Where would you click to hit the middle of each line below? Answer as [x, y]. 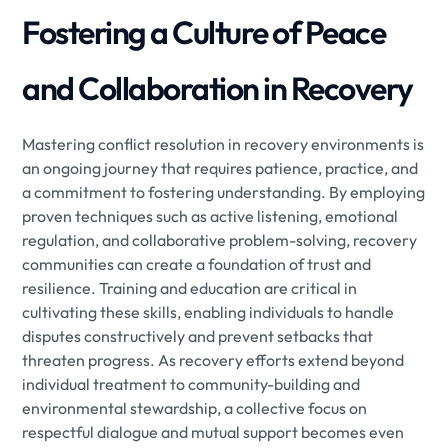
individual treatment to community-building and [191, 383]
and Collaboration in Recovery [217, 87]
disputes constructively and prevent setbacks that [198, 335]
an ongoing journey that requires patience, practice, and [220, 167]
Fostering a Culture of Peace [204, 31]
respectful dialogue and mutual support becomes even [213, 431]
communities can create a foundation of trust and [197, 263]
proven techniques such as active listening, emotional [210, 215]
